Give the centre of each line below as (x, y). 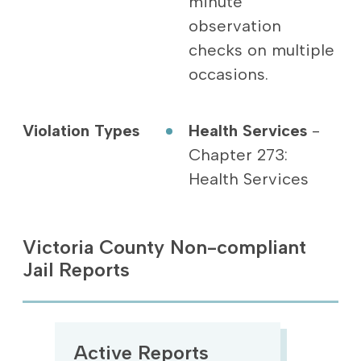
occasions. (228, 74)
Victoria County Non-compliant (164, 247)
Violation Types (81, 131)
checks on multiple (261, 50)
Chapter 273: (238, 155)
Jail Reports (76, 270)
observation (234, 26)
